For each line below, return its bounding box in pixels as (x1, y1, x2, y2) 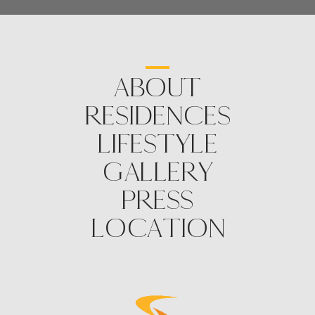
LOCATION (90, 210, 225, 247)
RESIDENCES (84, 97, 231, 134)
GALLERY (102, 153, 213, 191)
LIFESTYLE (97, 125, 218, 162)
